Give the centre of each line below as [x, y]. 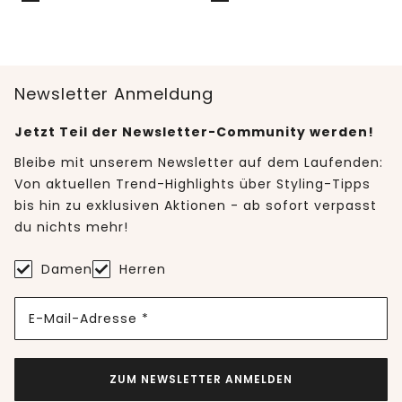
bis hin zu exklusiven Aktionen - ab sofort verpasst [196, 206]
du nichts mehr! [71, 227]
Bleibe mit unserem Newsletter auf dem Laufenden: [199, 163]
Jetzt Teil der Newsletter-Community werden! [194, 132]
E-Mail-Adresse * [89, 318]
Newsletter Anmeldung [114, 94]
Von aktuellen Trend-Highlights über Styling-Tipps [192, 184]
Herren [143, 270]
